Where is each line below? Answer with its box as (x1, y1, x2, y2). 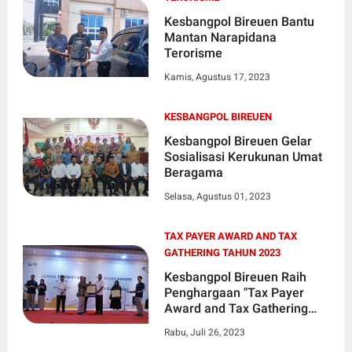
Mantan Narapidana (163, 29, 277, 45)
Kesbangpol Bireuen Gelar (163, 133, 312, 148)
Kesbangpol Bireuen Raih (163, 269, 306, 284)
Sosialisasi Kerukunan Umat (163, 148, 322, 164)
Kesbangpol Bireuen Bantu (163, 13, 314, 29)
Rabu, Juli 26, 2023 (163, 326, 245, 338)
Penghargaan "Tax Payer (163, 284, 304, 300)
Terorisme (163, 45, 222, 60)
